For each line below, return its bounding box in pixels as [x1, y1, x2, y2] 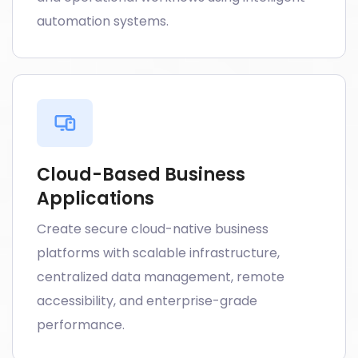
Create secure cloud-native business [37, 220, 268, 238]
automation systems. [37, 12, 169, 30]
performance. [37, 316, 125, 334]
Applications [37, 186, 154, 211]
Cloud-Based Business [37, 162, 245, 187]
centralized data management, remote [37, 268, 284, 286]
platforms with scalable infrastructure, [37, 244, 280, 262]
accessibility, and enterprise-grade [37, 292, 257, 310]
